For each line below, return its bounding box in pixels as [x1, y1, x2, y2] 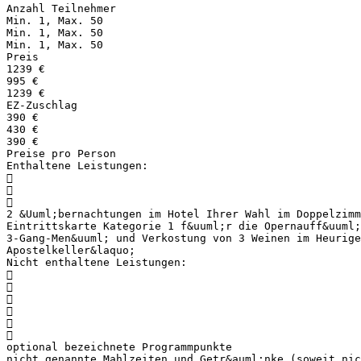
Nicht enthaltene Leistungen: [6, 255, 187, 268]
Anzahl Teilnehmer [6, 2, 116, 15]
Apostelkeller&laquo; [6, 243, 135, 256]
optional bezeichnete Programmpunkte [6, 340, 232, 353]
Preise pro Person [6, 147, 116, 160]
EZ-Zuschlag [6, 98, 77, 111]
